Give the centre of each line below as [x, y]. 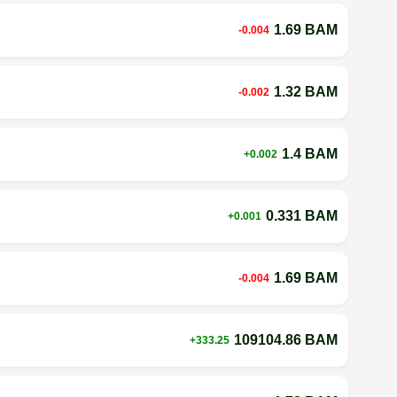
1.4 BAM [309, 153]
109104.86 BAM [285, 339]
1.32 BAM [305, 91]
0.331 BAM [301, 215]
